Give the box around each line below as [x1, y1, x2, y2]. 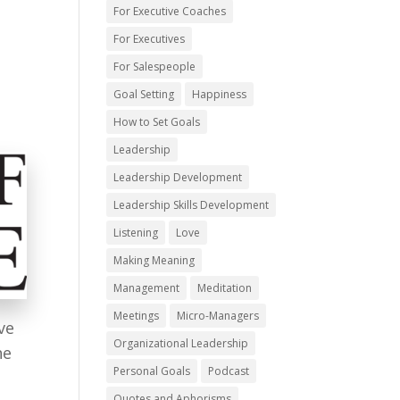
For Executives [113, 31, 186, 46]
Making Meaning [113, 253, 196, 268]
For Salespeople [113, 59, 196, 74]
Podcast [208, 363, 250, 379]
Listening [113, 225, 159, 240]
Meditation [197, 280, 253, 296]
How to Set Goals [113, 114, 201, 129]
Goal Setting [113, 87, 175, 102]
